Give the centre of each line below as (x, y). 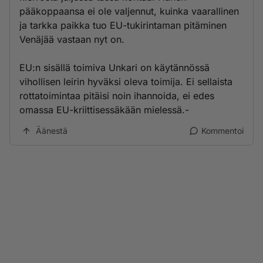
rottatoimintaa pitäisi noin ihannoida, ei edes (117, 96)
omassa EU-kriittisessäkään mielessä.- (104, 110)
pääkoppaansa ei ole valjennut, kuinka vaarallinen (129, 11)
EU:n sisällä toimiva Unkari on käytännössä (114, 68)
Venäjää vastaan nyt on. (72, 39)
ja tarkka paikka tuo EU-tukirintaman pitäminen (123, 25)
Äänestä (52, 131)
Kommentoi (222, 131)
